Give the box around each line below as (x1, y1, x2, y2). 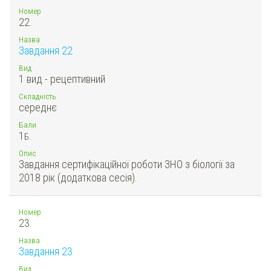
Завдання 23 (19, 244, 73, 258)
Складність (19, 91, 56, 101)
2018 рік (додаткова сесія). (19, 171, 137, 184)
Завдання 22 (19, 44, 73, 57)
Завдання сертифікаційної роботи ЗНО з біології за (19, 157, 235, 171)
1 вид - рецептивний (19, 72, 105, 85)
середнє (19, 100, 57, 114)
